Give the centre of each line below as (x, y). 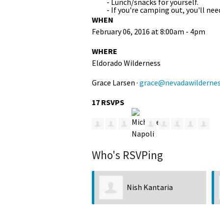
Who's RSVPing (127, 155)
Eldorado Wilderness (126, 63)
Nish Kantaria (150, 187)
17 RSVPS (108, 102)
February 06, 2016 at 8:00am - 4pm (149, 31)
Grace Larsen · (116, 82)
